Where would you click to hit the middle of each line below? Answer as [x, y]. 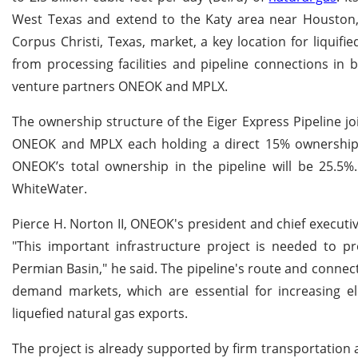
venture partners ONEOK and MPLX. [120, 87]
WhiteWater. [50, 189]
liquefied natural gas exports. [100, 314]
